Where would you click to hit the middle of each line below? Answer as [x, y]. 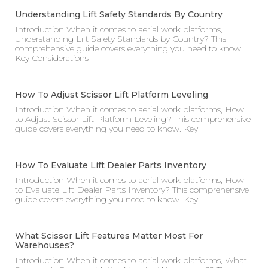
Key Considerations [52, 58]
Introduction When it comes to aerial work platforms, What [131, 261]
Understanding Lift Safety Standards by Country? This [121, 39]
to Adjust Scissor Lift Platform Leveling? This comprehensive [133, 119]
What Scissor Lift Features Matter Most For [109, 236]
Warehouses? [45, 246]
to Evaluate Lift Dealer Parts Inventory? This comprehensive [132, 190]
